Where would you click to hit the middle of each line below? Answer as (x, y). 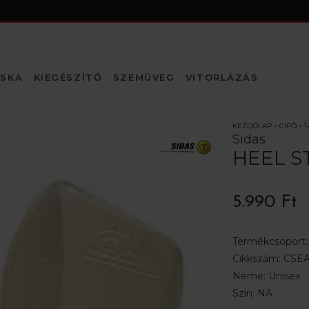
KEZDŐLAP (252, 126)
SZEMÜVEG (144, 77)
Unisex (284, 276)
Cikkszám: (258, 259)
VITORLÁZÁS (222, 77)
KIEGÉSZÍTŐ (68, 77)
